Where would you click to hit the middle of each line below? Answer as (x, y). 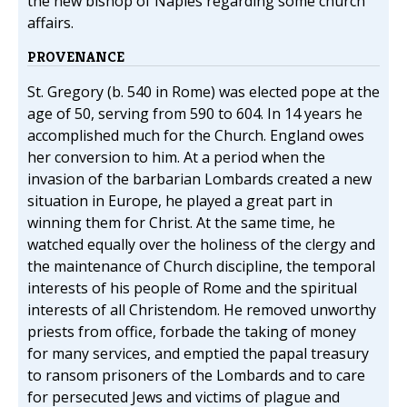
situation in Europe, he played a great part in (180, 201)
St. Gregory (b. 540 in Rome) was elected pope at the (203, 92)
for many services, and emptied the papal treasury (198, 354)
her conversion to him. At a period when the (176, 158)
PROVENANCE (76, 57)
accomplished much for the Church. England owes (196, 136)
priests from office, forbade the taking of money (192, 332)
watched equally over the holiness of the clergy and (201, 245)
